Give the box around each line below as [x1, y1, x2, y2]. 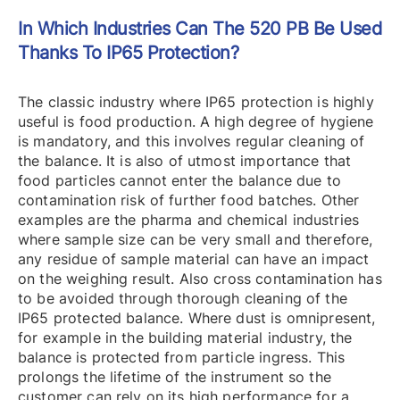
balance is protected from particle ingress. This [18, 348, 346, 367]
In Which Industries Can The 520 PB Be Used [18, 18, 381, 40]
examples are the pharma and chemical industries [18, 211, 360, 229]
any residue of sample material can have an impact [18, 250, 370, 269]
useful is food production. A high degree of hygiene [18, 112, 374, 131]
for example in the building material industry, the [18, 329, 353, 347]
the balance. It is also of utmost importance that [18, 152, 352, 171]
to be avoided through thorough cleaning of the [18, 289, 347, 308]
